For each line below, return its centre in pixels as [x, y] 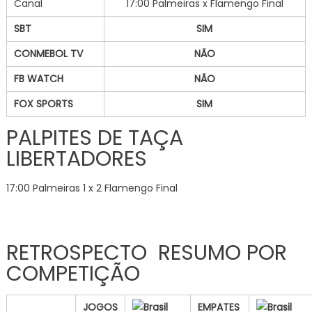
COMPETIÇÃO [73, 273]
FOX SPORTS [43, 103]
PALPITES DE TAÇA [94, 138]
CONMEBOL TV [48, 53]
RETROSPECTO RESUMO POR [146, 252]
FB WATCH [38, 78]
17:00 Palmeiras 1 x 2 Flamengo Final [92, 188]
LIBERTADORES [76, 158]
